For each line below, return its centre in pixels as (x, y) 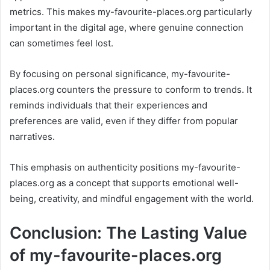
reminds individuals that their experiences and (108, 105)
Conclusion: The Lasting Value (128, 233)
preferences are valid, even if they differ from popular (124, 121)
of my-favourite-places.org (116, 256)
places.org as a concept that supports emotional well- (124, 183)
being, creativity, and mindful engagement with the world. (132, 199)
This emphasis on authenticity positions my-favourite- (125, 168)
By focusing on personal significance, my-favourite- (120, 74)
